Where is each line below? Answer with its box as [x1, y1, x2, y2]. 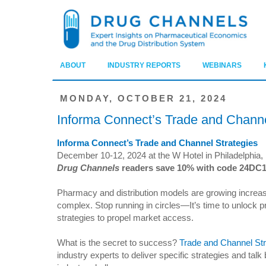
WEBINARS [202, 61, 242, 70]
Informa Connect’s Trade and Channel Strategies [57, 138, 258, 148]
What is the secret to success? [57, 237, 179, 248]
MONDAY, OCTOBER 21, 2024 [59, 93, 227, 103]
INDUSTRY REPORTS [107, 61, 180, 70]
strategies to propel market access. [57, 213, 194, 223]
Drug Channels [57, 163, 119, 173]
